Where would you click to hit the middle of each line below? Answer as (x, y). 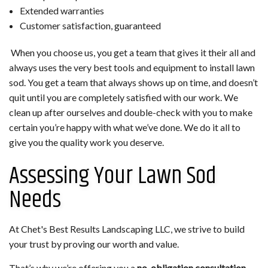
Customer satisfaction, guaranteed (90, 26)
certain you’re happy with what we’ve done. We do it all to (125, 127)
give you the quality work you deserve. (86, 142)
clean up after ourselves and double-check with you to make (131, 112)
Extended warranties (62, 11)
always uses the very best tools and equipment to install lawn (132, 68)
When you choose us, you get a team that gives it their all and (132, 53)
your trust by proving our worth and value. (94, 244)
